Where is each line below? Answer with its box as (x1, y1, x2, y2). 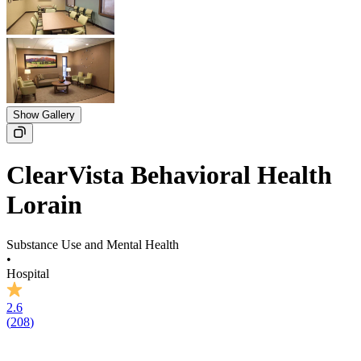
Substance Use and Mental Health (6, 237, 179, 251)
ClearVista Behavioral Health (6, 160, 332, 190)
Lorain (6, 190, 82, 220)
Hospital (6, 266, 49, 280)
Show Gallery (13, 109, 75, 122)
